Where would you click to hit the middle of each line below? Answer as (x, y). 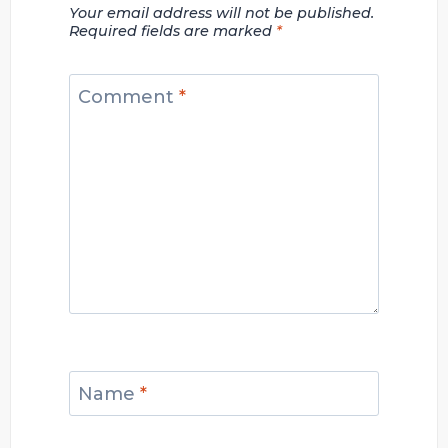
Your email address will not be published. (221, 13)
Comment (128, 96)
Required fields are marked (172, 31)
